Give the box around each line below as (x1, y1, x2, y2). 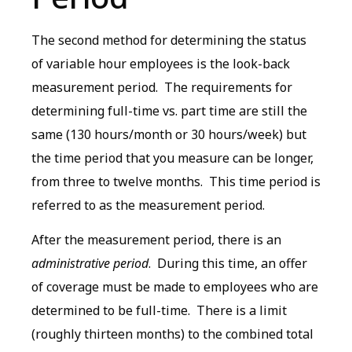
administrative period (31, 255, 148, 273)
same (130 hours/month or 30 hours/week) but (31, 125, 306, 143)
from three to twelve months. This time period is (31, 172, 321, 190)
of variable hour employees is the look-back (31, 54, 290, 72)
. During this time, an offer (148, 255, 307, 273)
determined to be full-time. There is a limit (31, 302, 287, 320)
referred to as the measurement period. (31, 196, 265, 214)
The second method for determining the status (31, 31, 306, 49)
